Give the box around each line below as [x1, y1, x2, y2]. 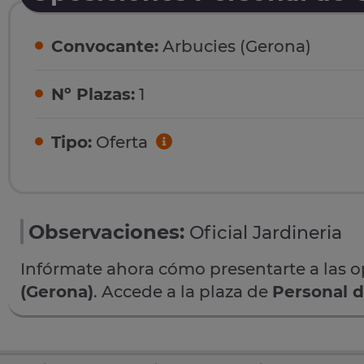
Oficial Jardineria [189, 221, 342, 244]
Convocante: [51, 37, 158, 57]
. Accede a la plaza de [93, 281, 272, 301]
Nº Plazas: [51, 84, 135, 105]
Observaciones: [28, 219, 184, 244]
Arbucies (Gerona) [158, 37, 311, 57]
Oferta [92, 132, 152, 153]
